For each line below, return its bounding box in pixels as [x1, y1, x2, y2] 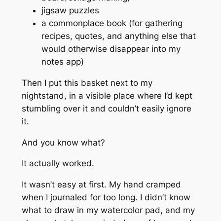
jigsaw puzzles [41, 5, 99, 15]
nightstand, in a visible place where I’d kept [21, 90, 192, 101]
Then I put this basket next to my [21, 77, 152, 88]
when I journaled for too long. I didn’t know [21, 192, 190, 203]
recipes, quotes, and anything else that [41, 31, 196, 41]
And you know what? [21, 137, 105, 147]
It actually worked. [21, 158, 94, 169]
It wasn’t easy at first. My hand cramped [21, 180, 181, 190]
